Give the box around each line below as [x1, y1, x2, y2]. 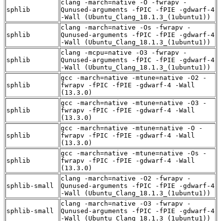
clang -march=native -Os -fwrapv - [61, 23, 191, 31]
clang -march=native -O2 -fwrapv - [61, 174, 191, 182]
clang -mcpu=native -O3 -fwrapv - [61, 48, 187, 56]
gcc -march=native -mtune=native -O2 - [61, 74, 207, 81]
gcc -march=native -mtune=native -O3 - [61, 99, 207, 107]
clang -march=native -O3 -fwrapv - [61, 199, 191, 207]
